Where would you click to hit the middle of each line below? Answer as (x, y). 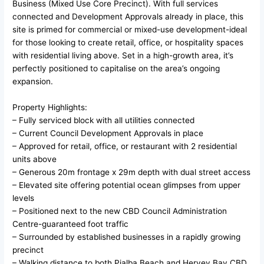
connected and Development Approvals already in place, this (128, 17)
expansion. (33, 82)
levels (24, 198)
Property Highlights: (50, 107)
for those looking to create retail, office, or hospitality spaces (128, 43)
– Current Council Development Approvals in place (108, 133)
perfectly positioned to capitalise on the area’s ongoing (116, 69)
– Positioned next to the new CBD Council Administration (120, 211)
